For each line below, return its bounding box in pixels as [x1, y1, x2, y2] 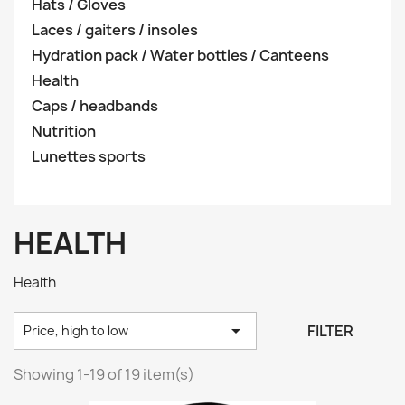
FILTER [307, 321, 354, 341]
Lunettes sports [32, 146, 146, 166]
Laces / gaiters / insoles [32, 20, 198, 40]
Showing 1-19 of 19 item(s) [14, 364, 194, 384]
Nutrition [32, 121, 96, 141]
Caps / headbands [32, 96, 158, 116]
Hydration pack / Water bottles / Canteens [32, 45, 329, 65]
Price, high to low [24, 321, 128, 339]
